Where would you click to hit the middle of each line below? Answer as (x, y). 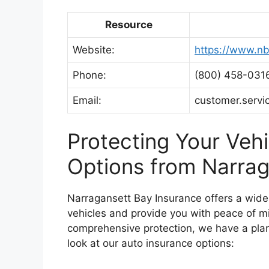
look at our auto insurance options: (151, 243)
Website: (94, 50)
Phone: (89, 75)
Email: (87, 100)
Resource (128, 24)
